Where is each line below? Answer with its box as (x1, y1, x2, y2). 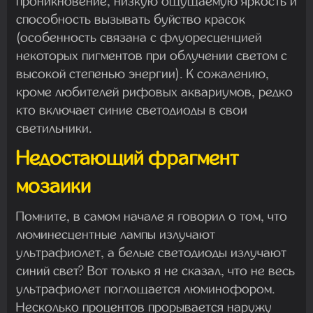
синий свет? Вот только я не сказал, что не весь (16, 262, 295, 279)
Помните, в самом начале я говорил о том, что (16, 208, 287, 224)
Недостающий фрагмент (16, 146, 238, 170)
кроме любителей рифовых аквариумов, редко (16, 83, 293, 100)
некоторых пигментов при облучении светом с (16, 47, 287, 64)
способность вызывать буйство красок (16, 10, 245, 27)
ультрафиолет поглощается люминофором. (16, 280, 275, 297)
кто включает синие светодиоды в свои (16, 101, 247, 118)
